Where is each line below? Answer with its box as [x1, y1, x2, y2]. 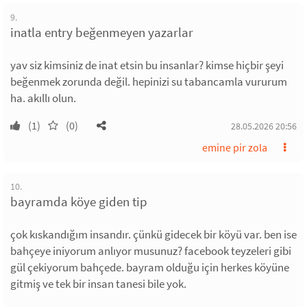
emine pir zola [202, 140, 267, 155]
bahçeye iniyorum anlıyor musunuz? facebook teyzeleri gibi [10, 243, 291, 259]
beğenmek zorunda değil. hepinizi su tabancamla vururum [10, 74, 287, 90]
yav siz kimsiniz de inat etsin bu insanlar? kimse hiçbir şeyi [10, 58, 284, 73]
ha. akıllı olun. [10, 90, 76, 106]
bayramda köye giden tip [10, 193, 147, 210]
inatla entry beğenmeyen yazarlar [10, 24, 193, 41]
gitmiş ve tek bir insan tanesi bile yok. [10, 276, 186, 292]
